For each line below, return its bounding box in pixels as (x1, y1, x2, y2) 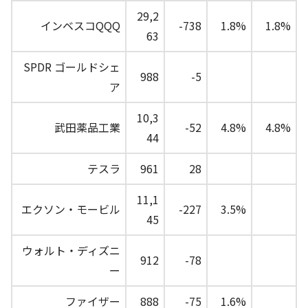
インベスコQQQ (41, 17, 120, 34)
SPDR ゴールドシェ (23, 58, 120, 76)
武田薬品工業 (54, 119, 120, 136)
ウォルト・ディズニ (22, 242, 120, 259)
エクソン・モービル (21, 201, 120, 218)
